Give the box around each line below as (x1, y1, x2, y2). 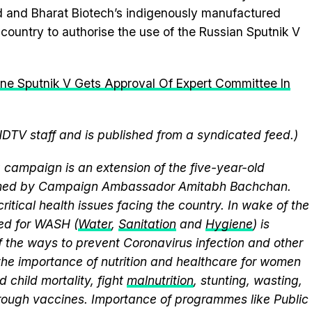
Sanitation (118, 217, 176, 231)
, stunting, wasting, (194, 273, 302, 288)
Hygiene (205, 217, 253, 231)
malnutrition (127, 273, 194, 288)
